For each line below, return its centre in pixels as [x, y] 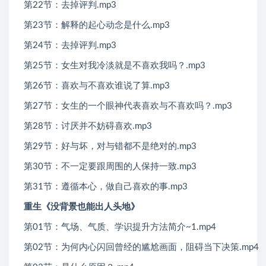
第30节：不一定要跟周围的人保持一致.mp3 [110, 167]
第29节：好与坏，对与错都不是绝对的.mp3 [110, 147]
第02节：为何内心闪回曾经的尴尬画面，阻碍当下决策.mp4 [141, 248]
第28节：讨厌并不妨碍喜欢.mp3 [88, 126]
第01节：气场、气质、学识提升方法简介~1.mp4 [120, 227]
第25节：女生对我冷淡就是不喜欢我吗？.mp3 [115, 66]
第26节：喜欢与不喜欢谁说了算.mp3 [97, 86]
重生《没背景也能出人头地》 [82, 207]
